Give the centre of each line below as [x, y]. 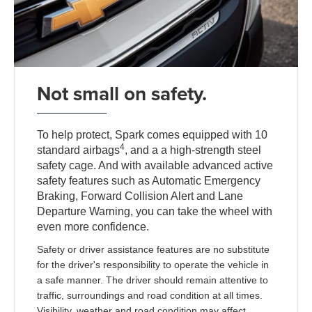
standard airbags [79, 150]
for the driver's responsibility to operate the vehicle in [153, 265]
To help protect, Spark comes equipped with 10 [153, 134]
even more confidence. [93, 226]
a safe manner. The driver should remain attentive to [153, 280]
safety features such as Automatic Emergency [149, 180]
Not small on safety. [122, 93]
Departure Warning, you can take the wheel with [155, 211]
